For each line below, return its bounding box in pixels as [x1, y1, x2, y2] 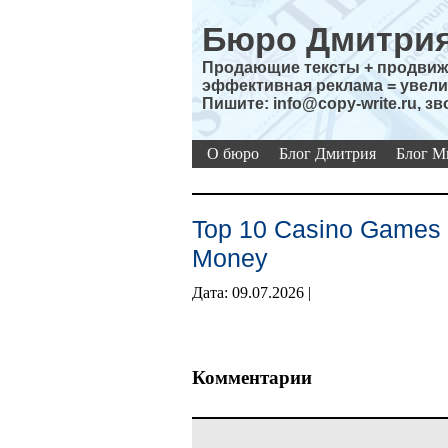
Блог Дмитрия [279, 145, 376, 162]
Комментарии [192, 366, 312, 388]
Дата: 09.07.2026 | [192, 284, 311, 301]
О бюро [207, 145, 259, 162]
